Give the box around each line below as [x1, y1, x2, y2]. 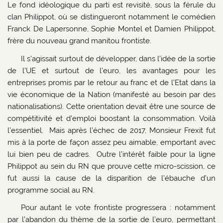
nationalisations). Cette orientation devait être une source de [7, 102, 216, 111]
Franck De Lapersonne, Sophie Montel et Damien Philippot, [7, 24, 216, 34]
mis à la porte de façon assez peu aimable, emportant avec [7, 137, 216, 147]
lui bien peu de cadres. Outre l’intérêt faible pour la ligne [7, 149, 216, 159]
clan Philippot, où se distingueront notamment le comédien [7, 12, 216, 22]
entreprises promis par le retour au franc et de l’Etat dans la [7, 78, 216, 87]
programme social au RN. [7, 185, 97, 195]
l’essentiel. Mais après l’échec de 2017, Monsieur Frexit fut [7, 125, 216, 135]
